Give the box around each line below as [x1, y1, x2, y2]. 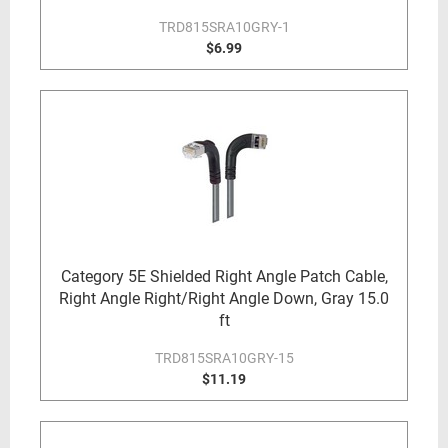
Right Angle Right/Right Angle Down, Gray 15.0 [59, 289, 389, 308]
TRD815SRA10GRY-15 [154, 350, 294, 366]
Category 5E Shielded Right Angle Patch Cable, [60, 267, 388, 286]
